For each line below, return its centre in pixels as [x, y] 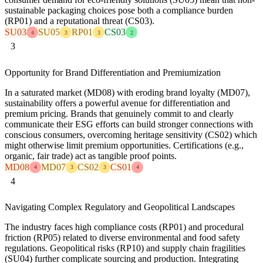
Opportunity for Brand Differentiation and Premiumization [113, 72]
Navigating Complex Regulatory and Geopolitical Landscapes [120, 207]
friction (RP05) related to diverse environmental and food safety [122, 237]
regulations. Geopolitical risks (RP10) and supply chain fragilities [125, 248]
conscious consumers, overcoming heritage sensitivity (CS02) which [131, 134]
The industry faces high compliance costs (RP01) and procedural [124, 227]
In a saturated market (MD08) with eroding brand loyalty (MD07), [127, 92]
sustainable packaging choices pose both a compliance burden [119, 11]
